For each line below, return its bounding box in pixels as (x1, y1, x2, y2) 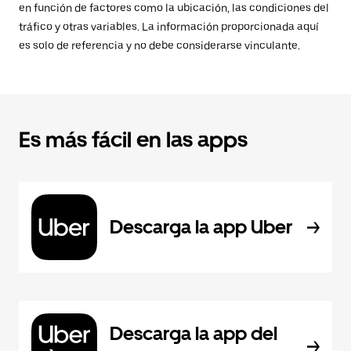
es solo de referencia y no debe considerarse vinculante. (19, 39, 300, 52)
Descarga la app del (110, 322, 277, 345)
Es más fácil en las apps (19, 126, 248, 153)
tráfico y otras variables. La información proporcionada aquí (19, 20, 319, 33)
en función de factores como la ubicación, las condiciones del (19, 2, 329, 14)
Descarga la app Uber (110, 215, 292, 238)
